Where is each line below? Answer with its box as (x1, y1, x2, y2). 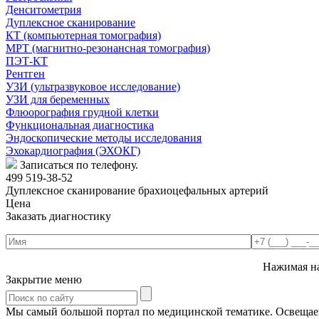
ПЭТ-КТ (6, 55, 48, 68)
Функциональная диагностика (6, 119, 154, 132)
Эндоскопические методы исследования (6, 132, 202, 145)
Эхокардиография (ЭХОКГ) (6, 145, 140, 157)
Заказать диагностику (6, 210, 111, 223)
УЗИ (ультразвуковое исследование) (6, 80, 180, 93)
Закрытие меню (6, 273, 82, 286)
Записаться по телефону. (20, 159, 138, 172)
